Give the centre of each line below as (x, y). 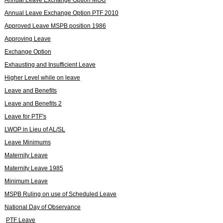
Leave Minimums (28, 142)
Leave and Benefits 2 (33, 103)
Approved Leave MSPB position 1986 (55, 26)
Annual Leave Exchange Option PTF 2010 (61, 13)
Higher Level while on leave (42, 77)
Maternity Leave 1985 (34, 168)
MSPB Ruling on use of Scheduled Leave (60, 194)
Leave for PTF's (25, 116)
